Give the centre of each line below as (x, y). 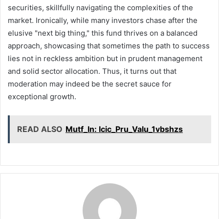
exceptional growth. (42, 96)
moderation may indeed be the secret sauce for (90, 84)
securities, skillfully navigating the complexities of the (100, 7)
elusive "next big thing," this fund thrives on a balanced (103, 33)
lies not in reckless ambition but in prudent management (105, 58)
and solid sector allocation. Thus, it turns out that (92, 71)
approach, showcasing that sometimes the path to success (109, 45)
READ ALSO (40, 129)
